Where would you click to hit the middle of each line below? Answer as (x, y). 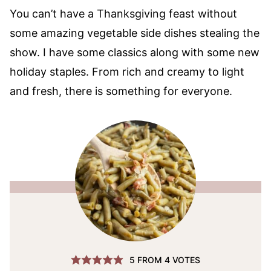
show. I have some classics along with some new (135, 52)
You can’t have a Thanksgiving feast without (123, 14)
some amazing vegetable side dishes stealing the (135, 33)
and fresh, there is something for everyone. (121, 91)
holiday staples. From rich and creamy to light (127, 72)
